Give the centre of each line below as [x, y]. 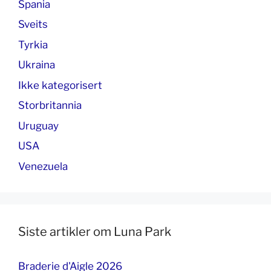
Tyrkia [33, 44]
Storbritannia [50, 105]
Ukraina [37, 65]
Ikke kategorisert [60, 85]
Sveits [33, 24]
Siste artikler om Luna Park [95, 231]
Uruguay [38, 126]
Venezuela [43, 166]
